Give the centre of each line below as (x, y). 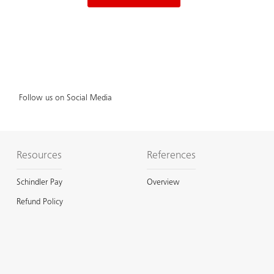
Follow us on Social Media (65, 98)
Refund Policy (39, 202)
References (171, 156)
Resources (39, 156)
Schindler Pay (39, 183)
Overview (163, 183)
